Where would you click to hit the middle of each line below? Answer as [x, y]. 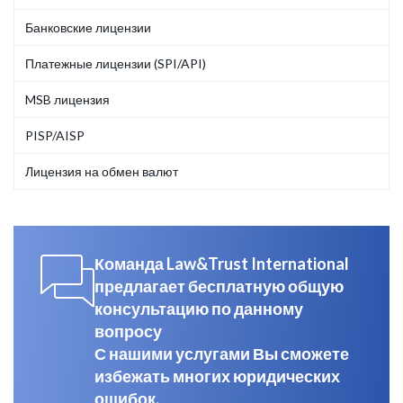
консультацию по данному [199, 309]
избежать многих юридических [217, 376]
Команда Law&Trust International [222, 264]
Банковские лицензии [88, 28]
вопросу [130, 331]
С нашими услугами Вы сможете [222, 354]
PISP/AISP [55, 136]
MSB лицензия [67, 100]
